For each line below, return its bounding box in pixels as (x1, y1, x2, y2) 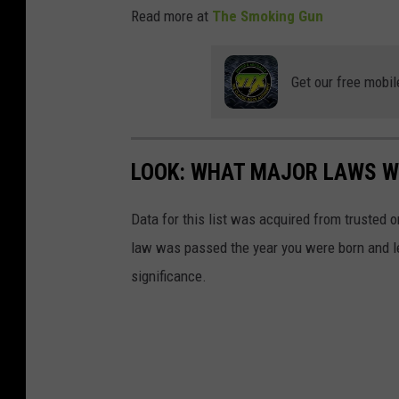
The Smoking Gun (212, 6, 323, 25)
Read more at (131, 6, 212, 25)
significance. (131, 266, 207, 285)
